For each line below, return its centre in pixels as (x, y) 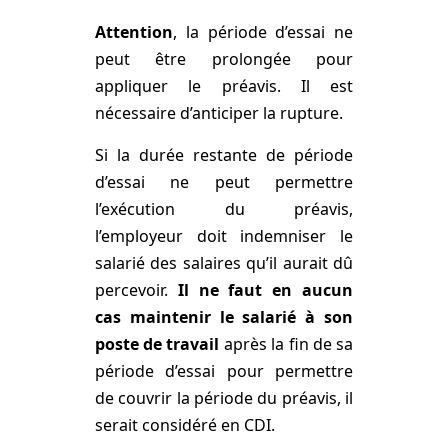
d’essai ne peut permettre (224, 181)
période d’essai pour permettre (224, 370)
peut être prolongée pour (224, 59)
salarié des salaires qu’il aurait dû (224, 262)
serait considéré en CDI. (184, 424)
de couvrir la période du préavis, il (224, 397)
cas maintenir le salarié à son (224, 316)
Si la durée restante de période (224, 154)
